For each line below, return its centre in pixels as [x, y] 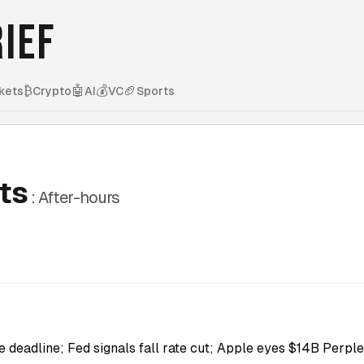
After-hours [79, 197]
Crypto [52, 91]
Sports [156, 91]
